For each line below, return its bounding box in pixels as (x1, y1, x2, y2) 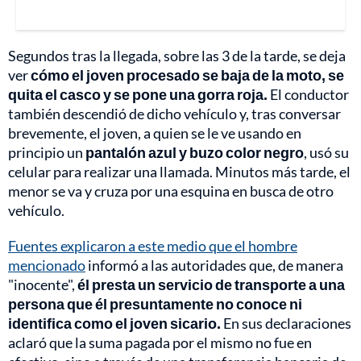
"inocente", (8, 276, 77, 294)
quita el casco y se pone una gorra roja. (8, 85, 268, 104)
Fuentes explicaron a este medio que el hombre (8, 237, 297, 255)
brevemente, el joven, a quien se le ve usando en (8, 124, 301, 143)
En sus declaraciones (221, 314, 351, 333)
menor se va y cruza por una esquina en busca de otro (8, 182, 334, 201)
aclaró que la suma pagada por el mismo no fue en (8, 334, 312, 352)
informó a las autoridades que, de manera (85, 256, 343, 275)
